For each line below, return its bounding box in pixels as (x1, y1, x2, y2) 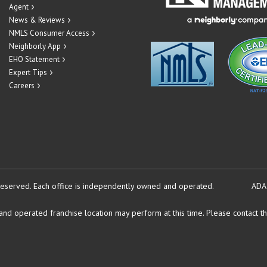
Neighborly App (9, 41, 61, 51)
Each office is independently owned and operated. (33, 181, 213, 191)
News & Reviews (9, 15, 65, 25)
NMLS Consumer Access (9, 28, 89, 38)
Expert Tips (9, 67, 47, 77)
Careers (9, 80, 35, 91)
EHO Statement (9, 54, 60, 64)
